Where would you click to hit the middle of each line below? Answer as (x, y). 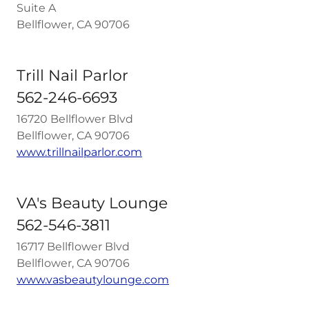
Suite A (36, 8)
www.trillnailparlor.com (79, 152)
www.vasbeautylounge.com (93, 280)
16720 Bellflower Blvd (75, 119)
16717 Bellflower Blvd (73, 247)
